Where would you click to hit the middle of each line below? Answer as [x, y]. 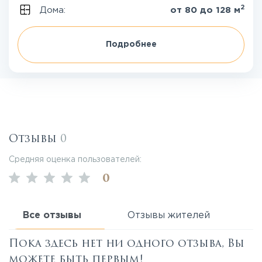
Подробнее [131, 44]
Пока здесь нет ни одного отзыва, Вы [127, 243]
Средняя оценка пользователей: [75, 160]
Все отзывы [52, 216]
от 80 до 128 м [205, 10]
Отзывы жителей [169, 216]
